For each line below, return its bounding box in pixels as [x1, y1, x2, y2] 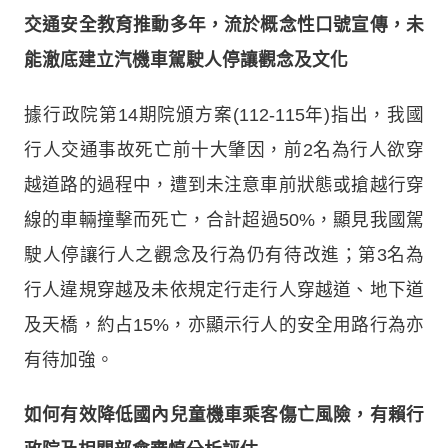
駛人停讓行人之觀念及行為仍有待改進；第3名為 [24, 244, 424, 265]
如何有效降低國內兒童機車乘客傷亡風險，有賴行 [24, 404, 424, 425]
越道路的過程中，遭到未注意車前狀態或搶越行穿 [24, 174, 424, 195]
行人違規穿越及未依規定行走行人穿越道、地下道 [24, 279, 424, 300]
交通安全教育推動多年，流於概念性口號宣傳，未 [24, 14, 424, 35]
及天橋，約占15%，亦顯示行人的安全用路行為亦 [24, 314, 424, 335]
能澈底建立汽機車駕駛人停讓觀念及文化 [24, 49, 348, 70]
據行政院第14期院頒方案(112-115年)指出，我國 [24, 104, 424, 125]
